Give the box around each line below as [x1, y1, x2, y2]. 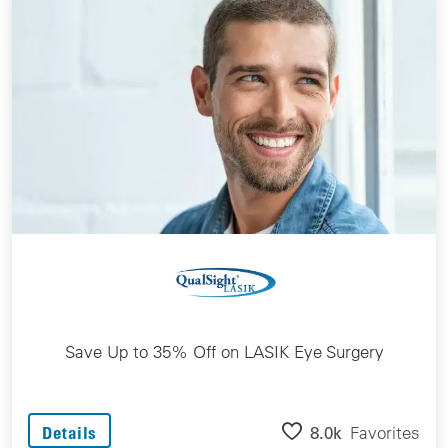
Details [42, 422, 97, 444]
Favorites [350, 421, 420, 443]
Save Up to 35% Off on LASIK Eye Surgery [64, 341, 384, 363]
